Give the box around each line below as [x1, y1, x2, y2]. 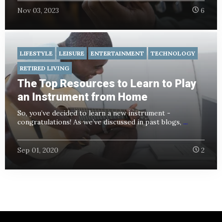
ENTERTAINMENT [91, 50, 144, 57]
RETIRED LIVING [20, 64, 69, 72]
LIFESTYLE [20, 50, 53, 57]
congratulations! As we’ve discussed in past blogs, [17, 117, 183, 127]
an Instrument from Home [17, 91, 148, 104]
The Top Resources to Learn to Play [17, 77, 196, 90]
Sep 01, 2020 [17, 145, 58, 155]
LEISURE [59, 50, 84, 57]
